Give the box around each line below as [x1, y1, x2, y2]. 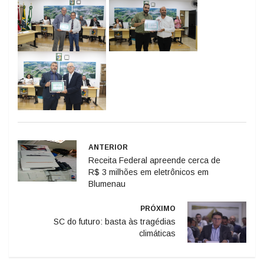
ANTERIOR [88, 143, 128, 151]
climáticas [139, 228, 176, 238]
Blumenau [88, 179, 126, 189]
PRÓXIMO [140, 204, 176, 213]
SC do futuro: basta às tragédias [54, 216, 176, 226]
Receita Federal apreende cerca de [88, 155, 220, 165]
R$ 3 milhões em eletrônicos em [88, 167, 209, 177]
